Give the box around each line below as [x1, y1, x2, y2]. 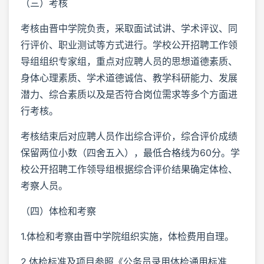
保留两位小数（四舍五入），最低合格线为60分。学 [21, 146, 240, 159]
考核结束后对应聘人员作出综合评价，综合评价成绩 [21, 130, 237, 142]
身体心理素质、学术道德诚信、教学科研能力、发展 [21, 71, 237, 84]
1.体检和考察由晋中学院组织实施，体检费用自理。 [21, 230, 234, 242]
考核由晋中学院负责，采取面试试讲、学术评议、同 [21, 22, 237, 34]
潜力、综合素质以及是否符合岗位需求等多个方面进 [21, 88, 237, 100]
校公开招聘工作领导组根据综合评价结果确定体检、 [21, 163, 237, 175]
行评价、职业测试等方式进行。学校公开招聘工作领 [21, 38, 237, 51]
